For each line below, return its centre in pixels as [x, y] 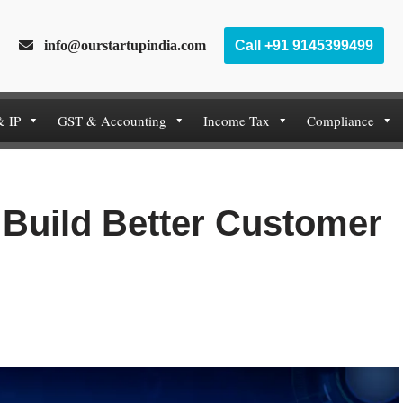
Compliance [340, 120]
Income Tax [236, 120]
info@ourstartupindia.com [120, 45]
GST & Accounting [112, 120]
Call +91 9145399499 [304, 46]
